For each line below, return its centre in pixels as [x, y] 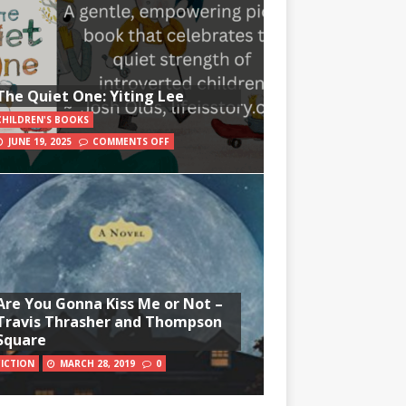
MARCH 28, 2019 [97, 363]
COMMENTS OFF [130, 142]
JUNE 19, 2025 [39, 142]
